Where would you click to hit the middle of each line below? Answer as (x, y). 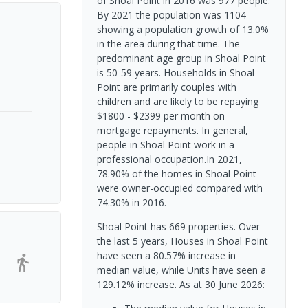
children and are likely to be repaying (177, 101)
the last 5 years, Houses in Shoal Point (182, 241)
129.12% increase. (138, 284)
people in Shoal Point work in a (165, 144)
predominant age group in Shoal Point (181, 58)
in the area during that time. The (168, 43)
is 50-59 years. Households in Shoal (175, 72)
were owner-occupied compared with (179, 188)
